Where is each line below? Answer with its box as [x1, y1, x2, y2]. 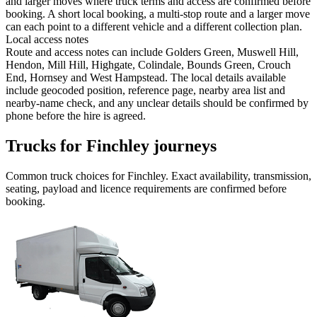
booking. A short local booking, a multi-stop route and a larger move [6, 8, 310, 21]
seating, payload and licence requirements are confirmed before [6, 183, 287, 195]
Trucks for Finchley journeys [6, 137, 217, 156]
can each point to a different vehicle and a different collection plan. [6, 21, 302, 33]
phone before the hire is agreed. [6, 110, 146, 122]
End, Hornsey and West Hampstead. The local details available [6, 71, 286, 84]
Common [6, 170, 50, 183]
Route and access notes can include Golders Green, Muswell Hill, [6, 46, 299, 59]
